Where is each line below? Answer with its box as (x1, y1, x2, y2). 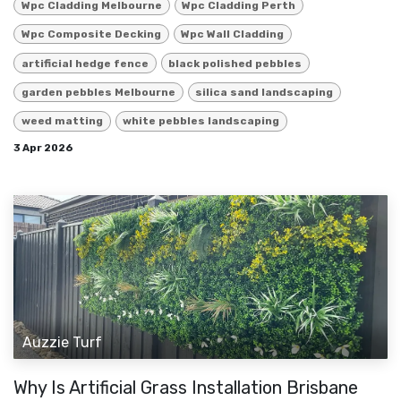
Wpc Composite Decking (21, 28, 161, 41)
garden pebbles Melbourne (21, 85, 175, 98)
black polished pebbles (168, 56, 303, 70)
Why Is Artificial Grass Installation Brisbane (13, 377, 358, 399)
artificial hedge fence (21, 56, 149, 70)
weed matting (21, 115, 103, 128)
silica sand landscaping (195, 85, 334, 98)
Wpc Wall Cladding (181, 28, 285, 41)
